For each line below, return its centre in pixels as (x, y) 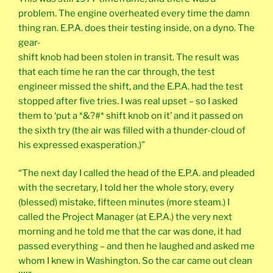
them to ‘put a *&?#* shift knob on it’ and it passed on (131, 115)
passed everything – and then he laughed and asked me (136, 246)
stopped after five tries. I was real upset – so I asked (128, 101)
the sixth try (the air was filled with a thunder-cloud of (132, 130)
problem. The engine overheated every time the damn (134, 13)
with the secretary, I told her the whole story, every (126, 188)
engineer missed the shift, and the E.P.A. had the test (131, 86)
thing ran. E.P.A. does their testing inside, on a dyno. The (136, 28)
